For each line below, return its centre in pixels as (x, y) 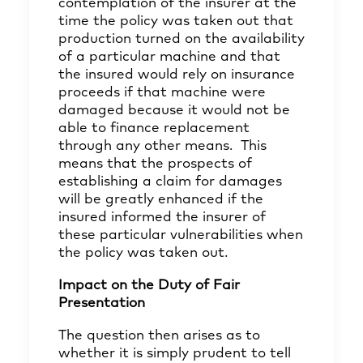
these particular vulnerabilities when (181, 235)
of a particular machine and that (169, 57)
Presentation (102, 303)
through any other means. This (162, 146)
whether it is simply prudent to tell (175, 354)
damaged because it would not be (174, 111)
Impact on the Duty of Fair (149, 286)
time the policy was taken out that (176, 21)
